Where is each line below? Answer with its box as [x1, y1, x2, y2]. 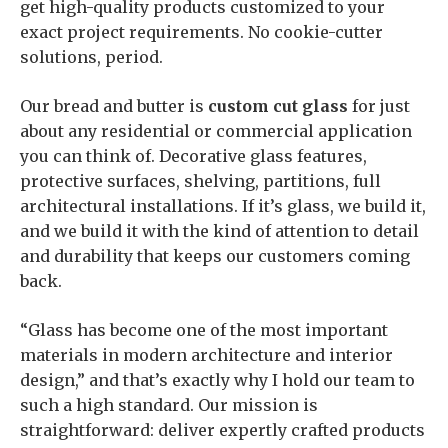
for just [348, 96, 410, 116]
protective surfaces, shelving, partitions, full [20, 171, 381, 191]
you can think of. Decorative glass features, [20, 146, 367, 166]
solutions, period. [20, 47, 163, 67]
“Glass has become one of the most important [20, 320, 388, 340]
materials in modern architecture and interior [20, 345, 393, 365]
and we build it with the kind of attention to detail [20, 221, 419, 241]
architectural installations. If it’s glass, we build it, [20, 196, 426, 216]
